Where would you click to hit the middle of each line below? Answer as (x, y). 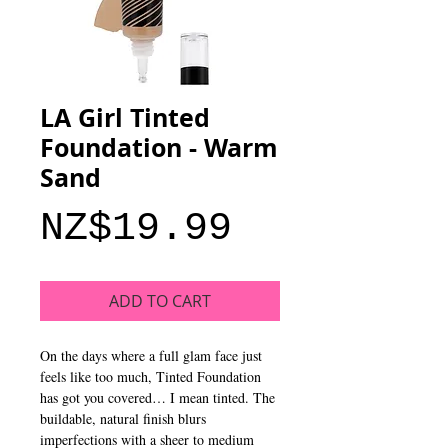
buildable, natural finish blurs (123, 418)
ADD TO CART (160, 300)
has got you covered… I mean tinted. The (157, 397)
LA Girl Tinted (125, 117)
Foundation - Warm (159, 147)
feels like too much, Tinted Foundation (150, 376)
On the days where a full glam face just (151, 355)
